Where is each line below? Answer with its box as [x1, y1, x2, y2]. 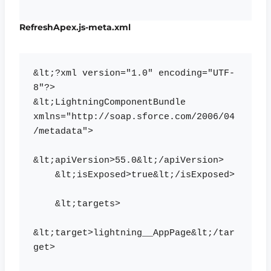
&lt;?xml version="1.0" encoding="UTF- [33, 68, 235, 79]
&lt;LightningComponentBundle [33, 97, 186, 108]
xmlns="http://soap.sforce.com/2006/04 [33, 112, 235, 123]
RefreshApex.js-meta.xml [19, 21, 131, 33]
